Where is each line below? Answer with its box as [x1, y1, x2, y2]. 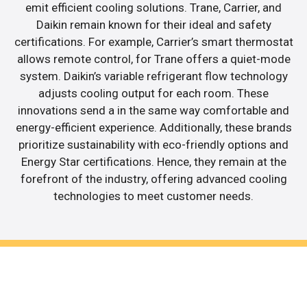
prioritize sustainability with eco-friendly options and [19, 138, 288, 152]
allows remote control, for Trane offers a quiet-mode [16, 52, 291, 66]
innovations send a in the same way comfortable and [18, 103, 289, 118]
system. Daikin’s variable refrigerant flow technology [19, 69, 288, 84]
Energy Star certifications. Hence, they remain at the [21, 155, 286, 169]
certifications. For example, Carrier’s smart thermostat [14, 35, 293, 49]
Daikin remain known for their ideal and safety [36, 18, 271, 32]
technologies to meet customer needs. [53, 189, 254, 204]
